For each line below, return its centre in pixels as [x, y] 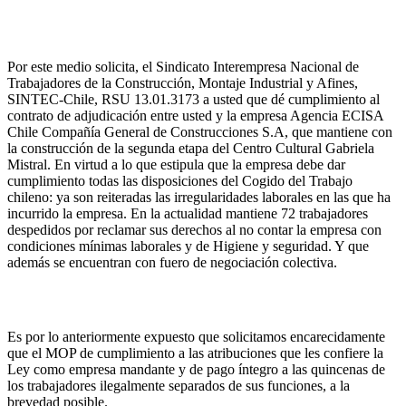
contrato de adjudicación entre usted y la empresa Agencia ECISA [195, 115]
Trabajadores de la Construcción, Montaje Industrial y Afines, [183, 82]
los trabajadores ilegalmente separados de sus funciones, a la [179, 385]
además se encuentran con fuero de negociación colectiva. [172, 262]
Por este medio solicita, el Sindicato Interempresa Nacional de [183, 66]
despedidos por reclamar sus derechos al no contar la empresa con [194, 229]
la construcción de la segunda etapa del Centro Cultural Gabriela [191, 148]
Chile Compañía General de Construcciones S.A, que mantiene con [200, 131]
